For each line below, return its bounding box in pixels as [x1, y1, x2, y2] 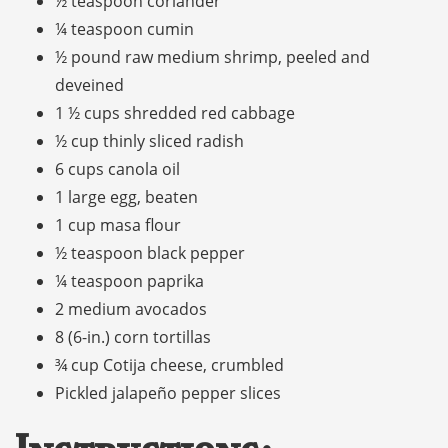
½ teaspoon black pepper [55, 242, 245, 265]
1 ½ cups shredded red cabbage [55, 102, 295, 125]
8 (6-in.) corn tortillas [55, 326, 211, 349]
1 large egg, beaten [55, 186, 198, 209]
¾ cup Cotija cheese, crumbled [55, 354, 284, 377]
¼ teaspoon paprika [55, 270, 204, 293]
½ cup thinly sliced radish [55, 130, 244, 153]
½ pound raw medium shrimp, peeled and [55, 46, 370, 69]
